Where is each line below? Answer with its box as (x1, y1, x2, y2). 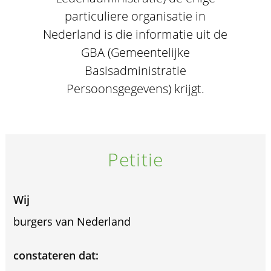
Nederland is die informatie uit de (43, 26, 228, 42)
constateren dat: (13, 248, 99, 263)
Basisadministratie (84, 62, 186, 79)
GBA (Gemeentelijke (80, 44, 190, 60)
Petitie (108, 147, 163, 172)
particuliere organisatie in (65, 8, 206, 24)
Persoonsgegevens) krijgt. (66, 80, 204, 97)
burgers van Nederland (13, 214, 131, 229)
